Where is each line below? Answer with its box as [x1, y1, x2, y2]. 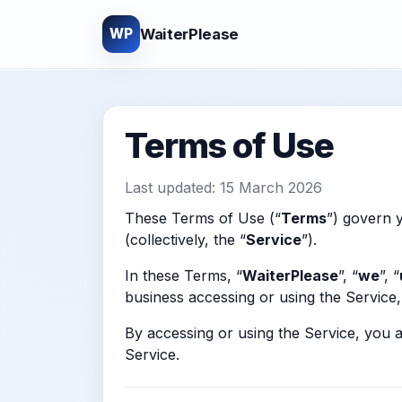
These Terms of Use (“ [125, 209, 281, 227]
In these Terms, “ [125, 267, 242, 284]
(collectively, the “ [125, 231, 246, 249]
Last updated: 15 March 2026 [125, 179, 322, 197]
